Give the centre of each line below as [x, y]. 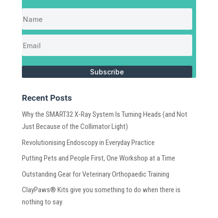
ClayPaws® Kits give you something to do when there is [101, 190]
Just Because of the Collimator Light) [75, 127]
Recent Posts [47, 98]
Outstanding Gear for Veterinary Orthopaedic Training [95, 174]
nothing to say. [44, 202]
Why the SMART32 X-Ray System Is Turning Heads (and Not [104, 114]
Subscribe [107, 72]
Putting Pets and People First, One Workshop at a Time [98, 158]
